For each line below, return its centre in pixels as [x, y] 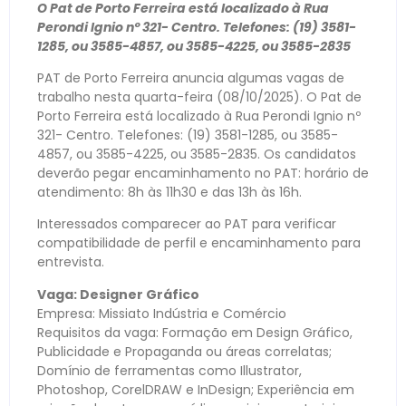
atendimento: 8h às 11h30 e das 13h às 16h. [169, 192]
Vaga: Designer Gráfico [118, 294]
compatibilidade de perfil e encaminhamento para [199, 243]
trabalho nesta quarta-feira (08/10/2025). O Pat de [199, 97]
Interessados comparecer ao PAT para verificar [187, 224]
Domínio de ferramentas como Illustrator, [169, 370]
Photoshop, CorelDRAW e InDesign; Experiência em [196, 389]
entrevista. [71, 262]
